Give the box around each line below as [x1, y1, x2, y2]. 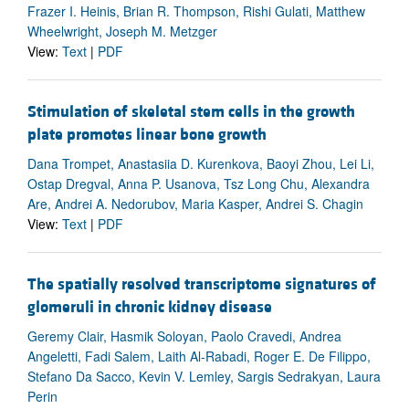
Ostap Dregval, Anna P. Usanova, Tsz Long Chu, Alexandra [27, 173, 370, 193]
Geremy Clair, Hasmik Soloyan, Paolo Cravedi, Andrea [27, 326, 341, 345]
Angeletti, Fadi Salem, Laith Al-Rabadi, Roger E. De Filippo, [27, 346, 371, 365]
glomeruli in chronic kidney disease [27, 296, 272, 318]
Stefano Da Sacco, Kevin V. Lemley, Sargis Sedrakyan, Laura [27, 366, 381, 385]
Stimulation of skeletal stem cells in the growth [27, 100, 355, 122]
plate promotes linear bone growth [27, 123, 267, 145]
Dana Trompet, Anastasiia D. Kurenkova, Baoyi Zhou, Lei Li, [27, 153, 374, 173]
